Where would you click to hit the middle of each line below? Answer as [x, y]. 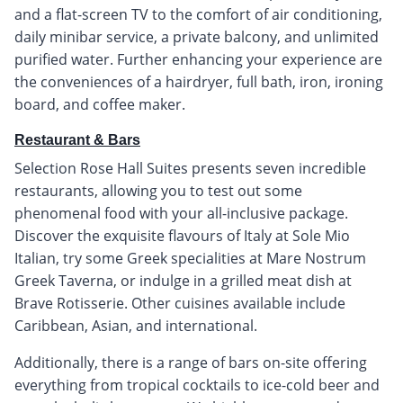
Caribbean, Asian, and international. [136, 325]
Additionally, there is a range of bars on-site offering [191, 362]
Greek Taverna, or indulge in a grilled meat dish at [183, 280]
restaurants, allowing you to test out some [158, 190]
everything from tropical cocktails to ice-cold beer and [197, 385]
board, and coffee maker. [100, 104]
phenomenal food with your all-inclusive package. [181, 213]
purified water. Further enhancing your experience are [198, 59]
